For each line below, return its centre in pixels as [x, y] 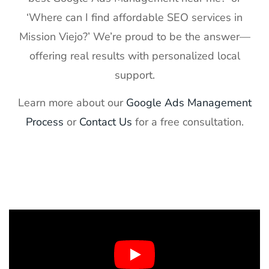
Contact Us [105, 122]
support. [134, 75]
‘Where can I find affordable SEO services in [134, 17]
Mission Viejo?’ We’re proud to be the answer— [134, 36]
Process [44, 122]
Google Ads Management [189, 103]
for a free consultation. [188, 122]
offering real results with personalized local [134, 56]
